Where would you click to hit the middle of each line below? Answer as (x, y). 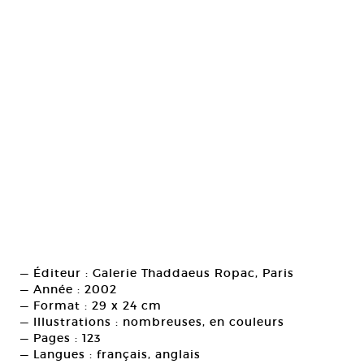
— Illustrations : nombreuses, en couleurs (152, 322)
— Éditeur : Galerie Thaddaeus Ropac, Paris (157, 273)
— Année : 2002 (69, 289)
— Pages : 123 (61, 338)
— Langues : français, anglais (110, 354)
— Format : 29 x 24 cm (91, 305)
